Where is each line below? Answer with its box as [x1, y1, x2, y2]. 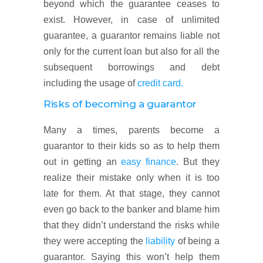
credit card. [137, 78, 183, 88]
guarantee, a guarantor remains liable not [43, 31, 220, 41]
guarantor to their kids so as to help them [43, 141, 220, 151]
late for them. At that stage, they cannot [43, 188, 220, 198]
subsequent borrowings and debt [43, 62, 220, 72]
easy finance [121, 157, 177, 167]
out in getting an [43, 157, 122, 167]
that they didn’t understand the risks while [43, 220, 220, 230]
